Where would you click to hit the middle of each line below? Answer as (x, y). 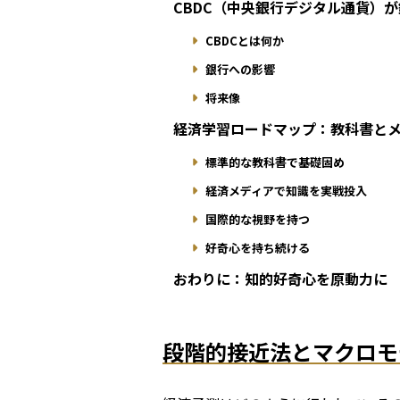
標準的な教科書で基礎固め (275, 162)
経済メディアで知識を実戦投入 (286, 191)
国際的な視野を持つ (258, 220)
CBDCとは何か (245, 41)
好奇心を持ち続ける (258, 248)
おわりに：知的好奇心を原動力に (280, 279)
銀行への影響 (240, 70)
